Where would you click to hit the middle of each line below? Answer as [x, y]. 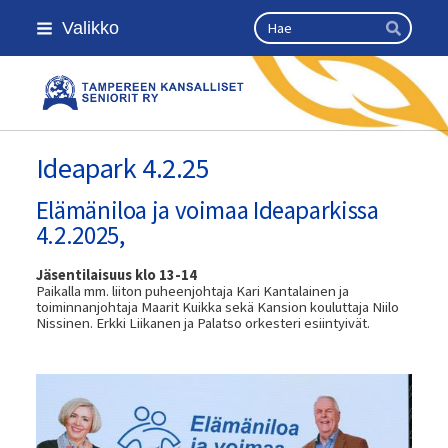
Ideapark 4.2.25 [122, 167]
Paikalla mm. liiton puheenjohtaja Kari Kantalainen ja [192, 290]
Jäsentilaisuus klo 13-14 [116, 274]
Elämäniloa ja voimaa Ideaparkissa [207, 209]
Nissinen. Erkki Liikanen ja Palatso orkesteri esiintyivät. [202, 322]
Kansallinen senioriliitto [253, 100]
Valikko [90, 27]
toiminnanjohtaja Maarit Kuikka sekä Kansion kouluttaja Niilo [217, 306]
